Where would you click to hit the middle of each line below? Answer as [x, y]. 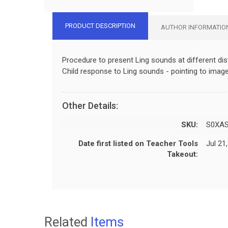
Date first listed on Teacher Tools [138, 143]
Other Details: [90, 105]
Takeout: [182, 154]
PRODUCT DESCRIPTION [100, 25]
